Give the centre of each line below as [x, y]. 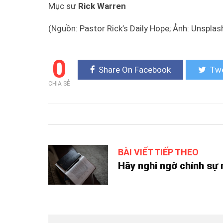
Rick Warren [102, 6]
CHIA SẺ [59, 83]
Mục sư [63, 6]
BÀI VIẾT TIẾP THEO [158, 152]
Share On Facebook [135, 69]
